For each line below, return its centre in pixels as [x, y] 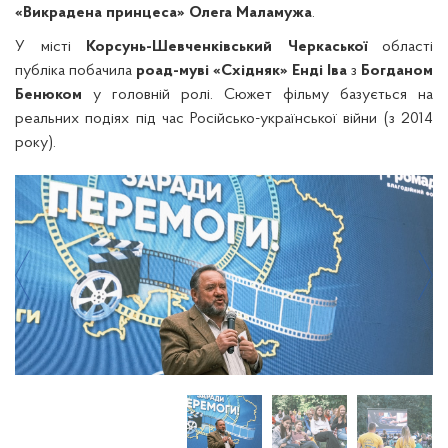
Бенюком [48, 95]
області [399, 47]
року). [35, 143]
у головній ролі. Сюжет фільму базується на [257, 95]
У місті [50, 47]
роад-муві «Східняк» [212, 71]
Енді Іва [319, 71]
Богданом [397, 71]
